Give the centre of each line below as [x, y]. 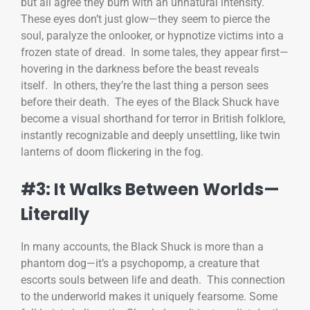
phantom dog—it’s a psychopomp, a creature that [140, 263]
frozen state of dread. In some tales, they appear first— [155, 53]
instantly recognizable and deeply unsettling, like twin [151, 136]
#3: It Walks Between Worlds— [150, 190]
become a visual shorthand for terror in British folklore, [153, 119]
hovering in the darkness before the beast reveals [140, 69]
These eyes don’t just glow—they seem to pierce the [145, 19]
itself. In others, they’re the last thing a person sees [145, 86]
